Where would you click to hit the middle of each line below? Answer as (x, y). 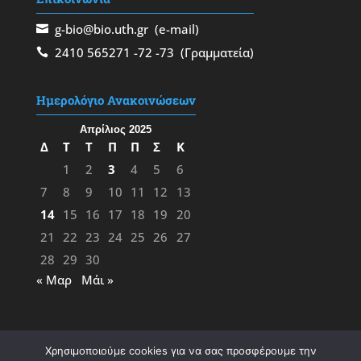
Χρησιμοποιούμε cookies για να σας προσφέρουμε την (180, 351)
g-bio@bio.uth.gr (101, 29)
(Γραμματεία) (214, 53)
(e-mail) (173, 29)
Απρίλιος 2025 (116, 130)
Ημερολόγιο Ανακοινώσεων (116, 100)
